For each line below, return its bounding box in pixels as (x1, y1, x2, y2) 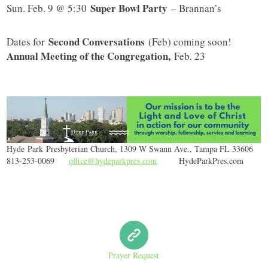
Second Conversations (48, 34, 145, 50)
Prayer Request (108, 249, 160, 261)
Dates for (7, 35, 49, 49)
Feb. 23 (174, 49, 206, 63)
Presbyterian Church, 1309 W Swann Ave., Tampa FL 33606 (43, 143, 254, 155)
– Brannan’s (167, 1, 222, 16)
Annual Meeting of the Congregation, (7, 48, 175, 64)
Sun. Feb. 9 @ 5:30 (7, 1, 91, 16)
